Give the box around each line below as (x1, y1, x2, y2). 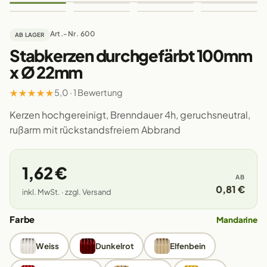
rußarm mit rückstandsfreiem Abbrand (10, 123, 181, 136)
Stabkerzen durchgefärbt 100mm (10, 45, 252, 66)
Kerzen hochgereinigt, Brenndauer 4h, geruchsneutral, (10, 108, 250, 121)
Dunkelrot (95, 241, 133, 251)
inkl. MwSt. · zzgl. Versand (22, 187, 111, 197)
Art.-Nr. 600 (49, 29, 95, 38)
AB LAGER (15, 31, 45, 38)
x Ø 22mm (10, 62, 83, 82)
